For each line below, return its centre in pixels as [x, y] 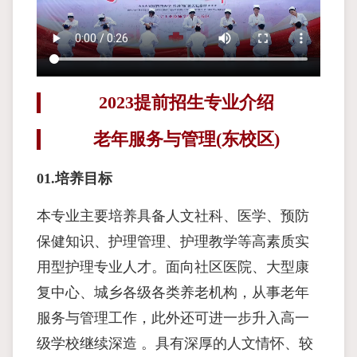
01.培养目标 [75, 179]
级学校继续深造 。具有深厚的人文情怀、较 [175, 344]
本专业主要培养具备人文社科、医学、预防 [173, 216]
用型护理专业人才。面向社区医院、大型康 [173, 267]
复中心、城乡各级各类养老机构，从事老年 [173, 293]
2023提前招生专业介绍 [186, 103]
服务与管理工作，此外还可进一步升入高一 [173, 318]
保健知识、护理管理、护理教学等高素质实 [173, 242]
